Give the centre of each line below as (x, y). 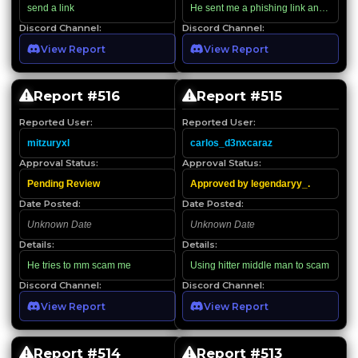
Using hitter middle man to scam (260, 265)
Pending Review (64, 183)
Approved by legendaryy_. (250, 183)
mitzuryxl (48, 143)
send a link (51, 8)
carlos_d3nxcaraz (231, 143)
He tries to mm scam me (79, 265)
